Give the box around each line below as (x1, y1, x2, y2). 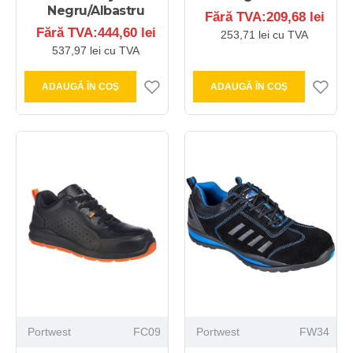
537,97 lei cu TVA (52, 43, 140, 57)
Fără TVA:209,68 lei (204, 9, 325, 24)
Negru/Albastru (47, 2, 145, 18)
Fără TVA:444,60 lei (35, 24, 156, 40)
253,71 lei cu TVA (221, 28, 309, 41)
